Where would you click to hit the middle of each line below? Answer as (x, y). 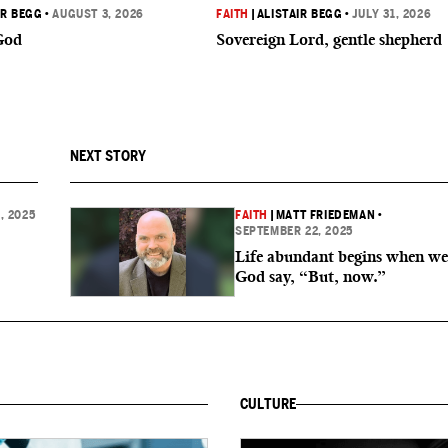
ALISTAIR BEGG (299, 14)
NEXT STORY (108, 156)
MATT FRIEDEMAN (325, 215)
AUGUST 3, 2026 (98, 14)
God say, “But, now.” (310, 276)
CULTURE (268, 404)
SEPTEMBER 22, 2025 (294, 231)
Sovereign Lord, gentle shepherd (329, 39)
